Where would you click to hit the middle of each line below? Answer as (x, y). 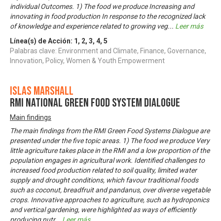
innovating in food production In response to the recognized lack (108, 16)
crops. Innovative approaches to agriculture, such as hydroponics (110, 200)
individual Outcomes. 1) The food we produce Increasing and (102, 6)
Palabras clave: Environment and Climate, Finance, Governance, (108, 51)
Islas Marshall (42, 91)
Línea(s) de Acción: (42, 41)
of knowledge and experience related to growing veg (89, 26)
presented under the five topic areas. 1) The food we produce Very (110, 140)
